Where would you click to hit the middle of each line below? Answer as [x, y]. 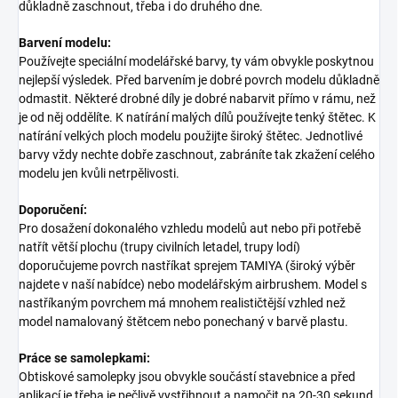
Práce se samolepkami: [84, 358]
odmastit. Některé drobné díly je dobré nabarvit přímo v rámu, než [197, 98]
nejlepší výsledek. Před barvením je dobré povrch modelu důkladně [199, 80]
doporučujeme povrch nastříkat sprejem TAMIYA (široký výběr [187, 265]
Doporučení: [53, 209]
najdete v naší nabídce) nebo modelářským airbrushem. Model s [193, 284]
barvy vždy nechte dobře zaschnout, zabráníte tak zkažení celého [197, 154]
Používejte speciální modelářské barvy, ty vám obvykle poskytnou [196, 61]
